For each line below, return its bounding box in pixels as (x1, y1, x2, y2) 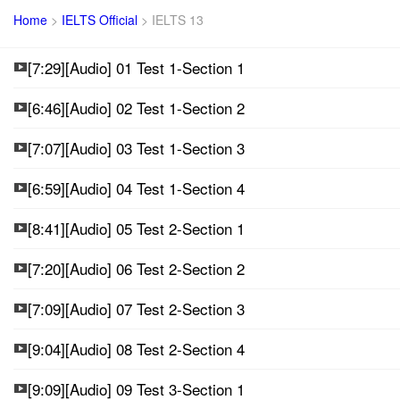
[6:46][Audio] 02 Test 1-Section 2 (28, 96, 245, 119)
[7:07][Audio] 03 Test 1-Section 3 (28, 136, 245, 159)
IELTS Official (62, 10, 137, 29)
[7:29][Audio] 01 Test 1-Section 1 (28, 55, 245, 79)
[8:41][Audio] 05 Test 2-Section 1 (28, 216, 245, 239)
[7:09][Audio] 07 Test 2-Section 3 (28, 296, 245, 320)
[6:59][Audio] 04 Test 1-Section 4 (28, 176, 245, 199)
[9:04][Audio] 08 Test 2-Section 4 (28, 337, 245, 360)
